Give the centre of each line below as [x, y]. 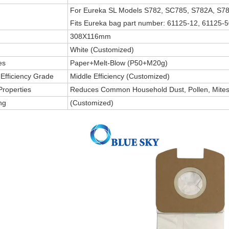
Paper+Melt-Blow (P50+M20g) [118, 63]
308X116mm [89, 36]
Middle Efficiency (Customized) [119, 76]
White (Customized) [101, 50]
